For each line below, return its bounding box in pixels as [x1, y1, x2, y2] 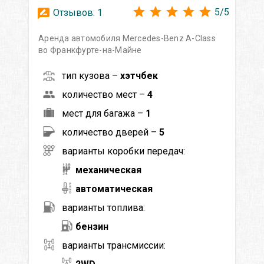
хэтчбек [120, 70, 158, 81]
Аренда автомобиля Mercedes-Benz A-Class [38, 33, 216, 43]
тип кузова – [62, 70, 120, 81]
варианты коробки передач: [62, 145, 185, 157]
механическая [75, 164, 141, 176]
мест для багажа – [62, 107, 146, 119]
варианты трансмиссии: [62, 239, 166, 251]
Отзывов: [51, 6, 97, 18]
